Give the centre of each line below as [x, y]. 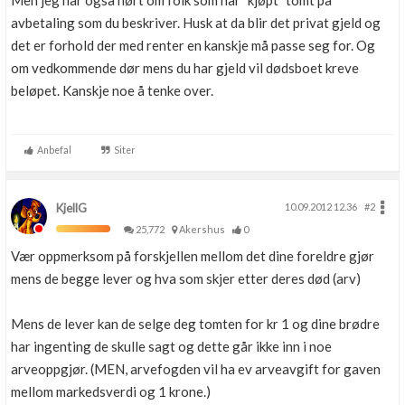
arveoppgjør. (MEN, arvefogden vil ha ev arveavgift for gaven [196, 369]
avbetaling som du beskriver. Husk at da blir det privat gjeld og [196, 23]
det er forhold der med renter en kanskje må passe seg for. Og [193, 45]
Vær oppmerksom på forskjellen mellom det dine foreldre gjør [193, 256]
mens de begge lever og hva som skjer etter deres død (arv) [186, 278]
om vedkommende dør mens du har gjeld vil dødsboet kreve [185, 68]
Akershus [204, 229]
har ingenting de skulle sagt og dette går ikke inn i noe [171, 346]
